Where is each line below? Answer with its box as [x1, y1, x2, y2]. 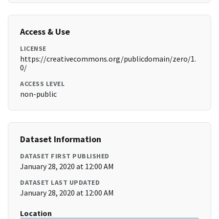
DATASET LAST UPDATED [20, 178, 100, 187]
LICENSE [20, 44, 46, 53]
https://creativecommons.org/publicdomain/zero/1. [20, 54, 196, 64]
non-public [20, 89, 57, 99]
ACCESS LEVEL [20, 79, 65, 88]
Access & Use [20, 26, 70, 38]
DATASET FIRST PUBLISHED [20, 152, 109, 161]
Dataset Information [20, 133, 101, 145]
